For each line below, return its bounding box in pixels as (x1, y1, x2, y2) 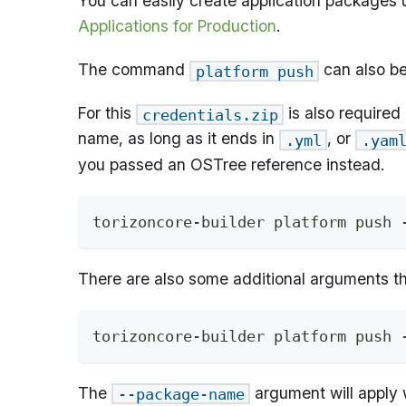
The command (78, 59, 189, 79)
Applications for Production (78, 15, 276, 35)
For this (78, 103, 136, 123)
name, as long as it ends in (78, 129, 279, 149)
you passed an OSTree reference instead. (78, 154, 384, 174)
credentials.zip (141, 105, 278, 124)
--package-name (117, 384, 245, 403)
